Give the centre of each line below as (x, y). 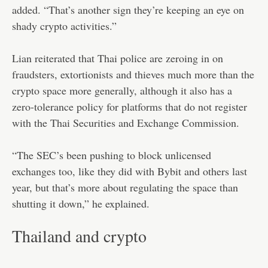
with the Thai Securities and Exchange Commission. (126, 122)
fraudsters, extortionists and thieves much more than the (133, 74)
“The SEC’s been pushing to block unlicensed (112, 155)
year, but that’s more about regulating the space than (125, 187)
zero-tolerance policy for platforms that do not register (130, 106)
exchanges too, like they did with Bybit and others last (130, 171)
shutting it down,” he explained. (81, 203)
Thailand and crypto (79, 235)
